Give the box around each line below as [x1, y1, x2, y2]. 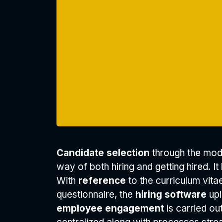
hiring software [135, 189, 209, 200]
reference [78, 175, 128, 186]
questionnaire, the [56, 189, 135, 200]
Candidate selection [56, 147, 152, 159]
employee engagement [56, 203, 166, 214]
